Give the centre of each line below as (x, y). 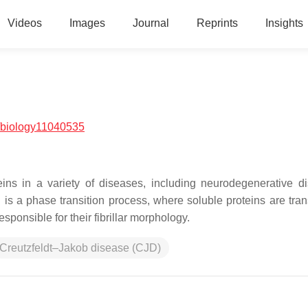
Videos (24, 23)
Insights (284, 23)
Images (87, 23)
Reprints (217, 23)
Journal (151, 23)
